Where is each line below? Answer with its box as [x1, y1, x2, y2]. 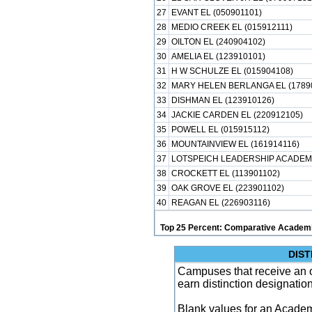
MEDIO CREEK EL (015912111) [171, 22, 292, 32]
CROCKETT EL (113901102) [171, 169, 280, 178]
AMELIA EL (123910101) [171, 52, 265, 61]
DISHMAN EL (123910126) [171, 95, 274, 105]
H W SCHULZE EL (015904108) [171, 66, 293, 76]
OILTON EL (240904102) [171, 37, 265, 47]
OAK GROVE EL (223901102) [171, 183, 284, 193]
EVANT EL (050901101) [171, 8, 262, 17]
